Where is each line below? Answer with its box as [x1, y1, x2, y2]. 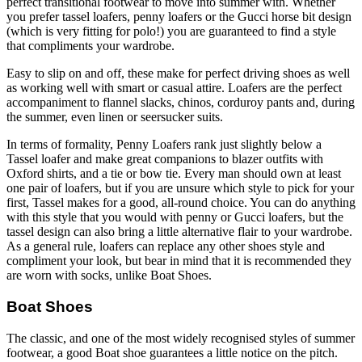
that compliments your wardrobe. [6, 39, 175, 53]
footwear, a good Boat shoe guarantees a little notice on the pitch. [6, 345, 338, 360]
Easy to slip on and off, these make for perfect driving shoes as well [6, 66, 350, 81]
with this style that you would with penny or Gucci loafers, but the [6, 210, 343, 225]
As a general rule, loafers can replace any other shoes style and [6, 239, 325, 254]
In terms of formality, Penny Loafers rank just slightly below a [6, 137, 322, 152]
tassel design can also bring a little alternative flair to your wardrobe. [6, 225, 352, 239]
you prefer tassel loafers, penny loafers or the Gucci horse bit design [6, 10, 351, 24]
